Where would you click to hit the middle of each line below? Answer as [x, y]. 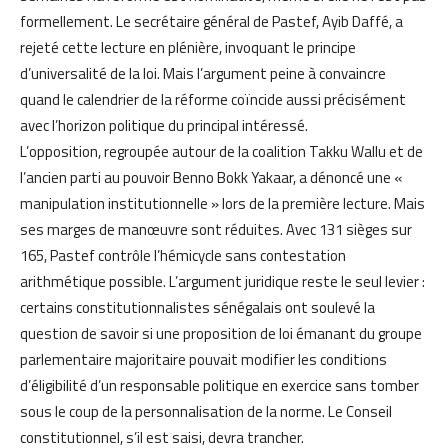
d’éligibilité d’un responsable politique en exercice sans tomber [219, 385]
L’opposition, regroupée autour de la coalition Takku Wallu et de [221, 151]
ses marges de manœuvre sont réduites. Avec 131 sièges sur [216, 229]
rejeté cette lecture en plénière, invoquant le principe [188, 47]
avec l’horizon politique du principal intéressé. [164, 125]
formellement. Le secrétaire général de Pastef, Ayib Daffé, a [211, 21]
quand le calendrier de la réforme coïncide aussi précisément [213, 99]
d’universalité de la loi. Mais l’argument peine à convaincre [203, 73]
